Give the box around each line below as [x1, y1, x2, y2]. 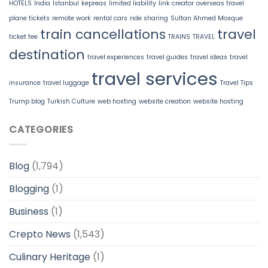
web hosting [98, 97, 136, 106]
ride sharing [130, 14, 168, 23]
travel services [92, 66, 218, 92]
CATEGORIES [9, 123, 74, 137]
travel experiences [87, 53, 144, 62]
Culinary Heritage [9, 249, 90, 264]
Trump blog [9, 97, 45, 106]
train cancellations [40, 25, 166, 44]
